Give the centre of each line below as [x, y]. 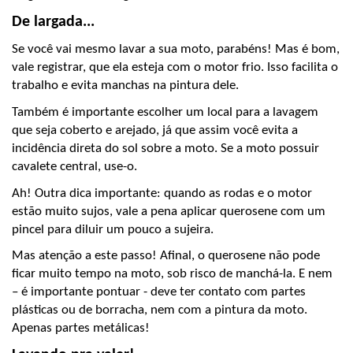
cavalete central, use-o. [74, 166]
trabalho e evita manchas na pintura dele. [125, 86]
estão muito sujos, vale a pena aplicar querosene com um [169, 211]
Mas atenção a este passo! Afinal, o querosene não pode [166, 256]
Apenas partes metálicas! [81, 329]
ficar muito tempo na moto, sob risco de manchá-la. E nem [172, 274]
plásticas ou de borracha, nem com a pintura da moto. [160, 310]
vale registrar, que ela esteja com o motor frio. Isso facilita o [175, 68]
